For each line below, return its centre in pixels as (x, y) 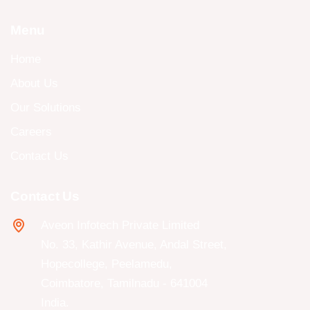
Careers (31, 132)
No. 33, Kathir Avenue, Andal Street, (134, 245)
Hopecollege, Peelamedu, (107, 264)
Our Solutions (46, 108)
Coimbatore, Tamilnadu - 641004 (124, 283)
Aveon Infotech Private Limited (120, 225)
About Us (34, 83)
